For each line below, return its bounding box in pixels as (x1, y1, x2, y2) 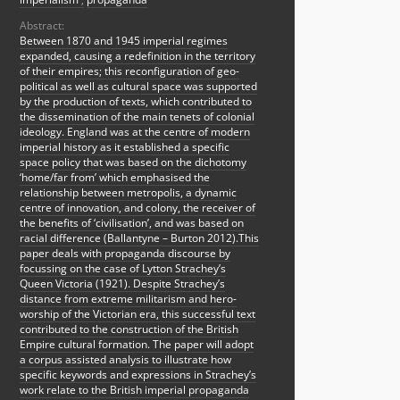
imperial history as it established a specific (20, 139, 229, 155)
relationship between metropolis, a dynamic (20, 185, 237, 201)
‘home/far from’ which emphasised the (20, 170, 210, 186)
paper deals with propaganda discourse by (20, 246, 230, 262)
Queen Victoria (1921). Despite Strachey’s (20, 276, 225, 292)
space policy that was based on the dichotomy (20, 154, 246, 171)
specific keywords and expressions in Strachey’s (20, 367, 256, 383)
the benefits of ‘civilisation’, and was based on (20, 215, 244, 231)
